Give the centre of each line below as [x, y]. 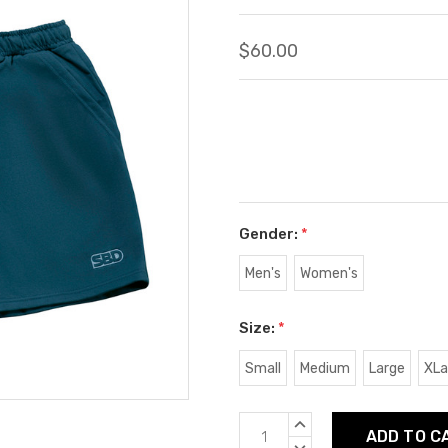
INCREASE [325, 422]
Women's [328, 274]
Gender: [270, 233]
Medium [324, 369]
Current [268, 423]
